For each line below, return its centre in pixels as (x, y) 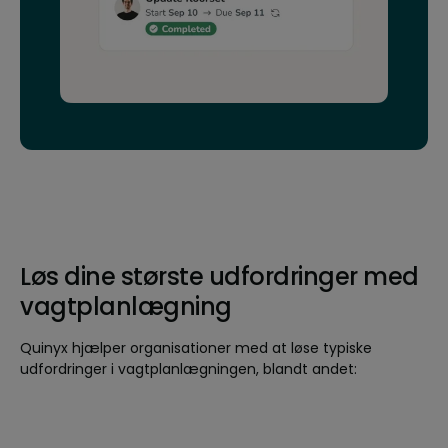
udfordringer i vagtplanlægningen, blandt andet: (188, 369)
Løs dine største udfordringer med (219, 277)
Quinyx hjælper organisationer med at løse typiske (196, 348)
